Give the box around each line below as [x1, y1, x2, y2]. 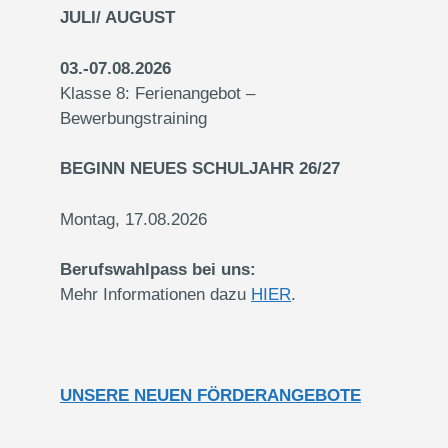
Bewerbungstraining [60, 108, 207, 128]
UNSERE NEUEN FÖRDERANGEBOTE [60, 385, 361, 405]
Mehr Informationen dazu [60, 285, 251, 304]
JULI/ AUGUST [60, 8, 175, 27]
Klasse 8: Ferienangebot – [60, 83, 255, 103]
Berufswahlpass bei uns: [60, 260, 256, 279]
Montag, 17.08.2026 [60, 209, 207, 229]
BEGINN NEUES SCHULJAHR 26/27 [60, 159, 340, 178]
